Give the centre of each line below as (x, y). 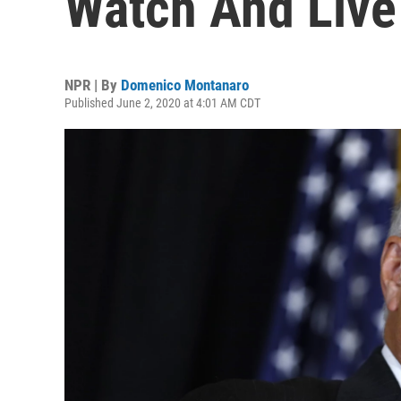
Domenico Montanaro (185, 85)
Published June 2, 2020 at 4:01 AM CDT (162, 103)
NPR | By (93, 85)
